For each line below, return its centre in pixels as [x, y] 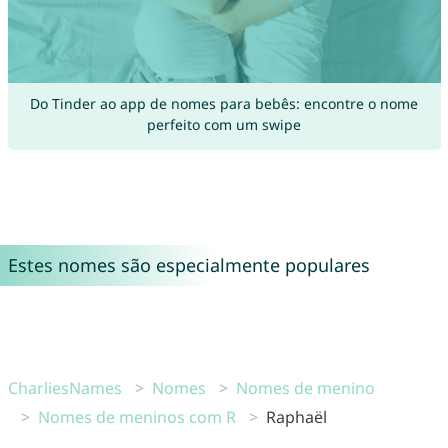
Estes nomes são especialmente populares [188, 264]
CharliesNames [64, 387]
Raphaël [296, 416]
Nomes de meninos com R [136, 416]
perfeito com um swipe [224, 124]
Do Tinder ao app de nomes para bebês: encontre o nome [224, 103]
